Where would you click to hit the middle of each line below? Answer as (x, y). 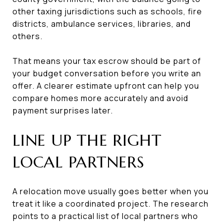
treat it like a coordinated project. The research (111, 203)
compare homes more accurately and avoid (100, 98)
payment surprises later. (63, 110)
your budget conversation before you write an (107, 73)
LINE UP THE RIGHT (87, 140)
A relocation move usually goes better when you (111, 191)
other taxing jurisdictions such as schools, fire (107, 11)
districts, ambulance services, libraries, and (102, 24)
